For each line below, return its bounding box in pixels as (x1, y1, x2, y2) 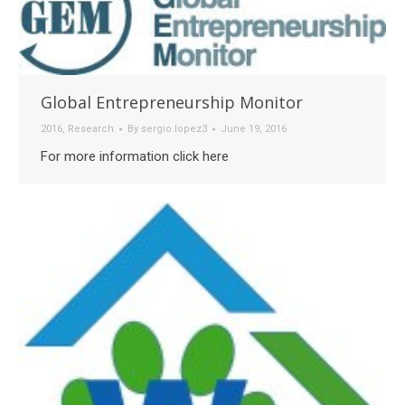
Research (68, 122, 114, 135)
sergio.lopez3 (141, 122, 207, 135)
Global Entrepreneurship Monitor (41, 90, 303, 113)
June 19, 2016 (221, 122, 287, 135)
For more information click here (41, 147, 229, 165)
